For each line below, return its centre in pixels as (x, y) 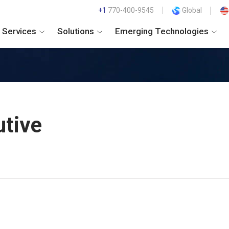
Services (20, 31)
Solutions (77, 31)
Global (191, 10)
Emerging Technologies (163, 31)
